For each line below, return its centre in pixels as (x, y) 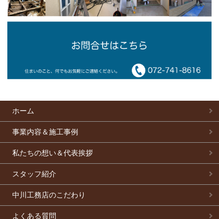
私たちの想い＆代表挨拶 (53, 153)
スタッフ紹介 (34, 174)
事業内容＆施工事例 (45, 131)
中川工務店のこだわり (49, 195)
